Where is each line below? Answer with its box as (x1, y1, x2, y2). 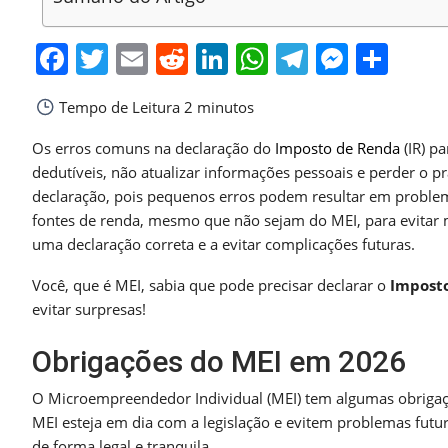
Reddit (188, 37, 285, 81)
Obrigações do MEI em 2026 (32, 344, 406, 380)
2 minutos (180, 97, 254, 118)
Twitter (108, 37, 212, 81)
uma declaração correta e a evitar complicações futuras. (32, 234, 415, 255)
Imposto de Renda (275, 138, 400, 159)
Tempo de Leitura (55, 97, 180, 118)
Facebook (68, 37, 211, 81)
